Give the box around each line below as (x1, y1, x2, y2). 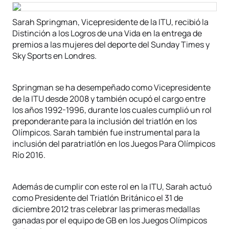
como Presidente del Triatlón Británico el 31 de (12, 192, 183, 203)
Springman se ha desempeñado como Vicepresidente (12, 82, 211, 93)
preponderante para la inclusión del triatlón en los (12, 116, 197, 127)
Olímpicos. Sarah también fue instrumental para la (12, 127, 200, 138)
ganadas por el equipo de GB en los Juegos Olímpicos (12, 215, 207, 226)
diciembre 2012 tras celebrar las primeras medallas (12, 203, 200, 215)
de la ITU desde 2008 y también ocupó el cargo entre (12, 93, 205, 104)
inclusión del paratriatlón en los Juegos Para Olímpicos (12, 138, 215, 149)
